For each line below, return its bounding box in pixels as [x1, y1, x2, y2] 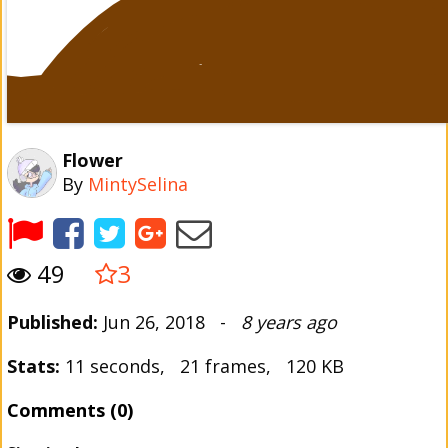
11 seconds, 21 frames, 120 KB [60, 354, 344, 378]
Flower [62, 148, 123, 172]
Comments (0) [7, 398, 133, 422]
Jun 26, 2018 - [98, 310, 241, 334]
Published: [7, 310, 98, 334]
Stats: [7, 354, 60, 378]
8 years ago [241, 310, 337, 334]
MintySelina [88, 172, 188, 196]
